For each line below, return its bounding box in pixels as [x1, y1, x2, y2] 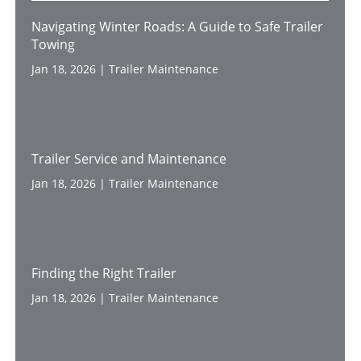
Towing [31, 35, 76, 53]
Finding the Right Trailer [31, 263, 177, 282]
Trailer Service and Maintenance [31, 149, 227, 168]
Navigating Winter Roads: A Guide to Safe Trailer [31, 17, 324, 35]
